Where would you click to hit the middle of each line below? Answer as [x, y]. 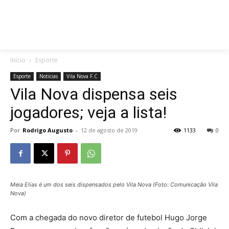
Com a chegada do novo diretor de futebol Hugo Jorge [109, 218]
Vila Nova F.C [82, 76]
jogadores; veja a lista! [88, 113]
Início [18, 60]
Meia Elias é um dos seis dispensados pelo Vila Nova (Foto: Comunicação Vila [114, 185]
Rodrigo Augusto [48, 130]
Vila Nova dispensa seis [94, 94]
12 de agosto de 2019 [109, 130]
